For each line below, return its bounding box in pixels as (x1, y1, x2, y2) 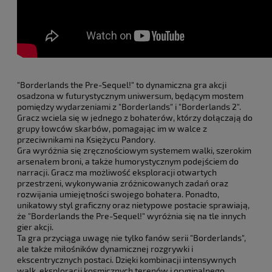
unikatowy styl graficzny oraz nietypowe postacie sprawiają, (17, 199, 250, 210)
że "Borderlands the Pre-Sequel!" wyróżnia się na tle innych (17, 210, 246, 221)
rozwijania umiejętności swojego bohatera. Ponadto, (17, 188, 219, 199)
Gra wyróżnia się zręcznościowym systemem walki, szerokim (17, 144, 251, 155)
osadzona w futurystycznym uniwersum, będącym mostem (17, 90, 243, 101)
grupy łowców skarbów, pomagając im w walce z (17, 123, 207, 134)
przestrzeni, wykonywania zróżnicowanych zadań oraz (17, 177, 228, 188)
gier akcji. (17, 221, 53, 232)
